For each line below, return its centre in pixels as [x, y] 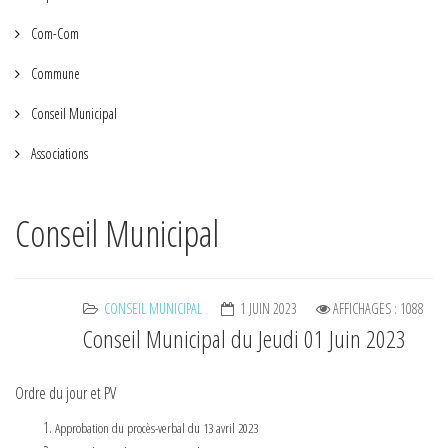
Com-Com [53, 33]
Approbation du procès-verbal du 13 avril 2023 [156, 428]
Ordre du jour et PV [65, 393]
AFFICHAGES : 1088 [378, 308]
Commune [54, 73]
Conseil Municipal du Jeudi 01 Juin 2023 [244, 338]
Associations [58, 153]
